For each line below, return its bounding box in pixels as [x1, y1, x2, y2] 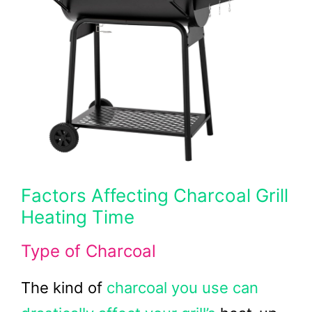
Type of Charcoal [21, 241, 156, 261]
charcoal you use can [107, 279, 258, 297]
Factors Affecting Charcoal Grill [21, 185, 288, 206]
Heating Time [21, 206, 134, 228]
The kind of [21, 279, 107, 297]
